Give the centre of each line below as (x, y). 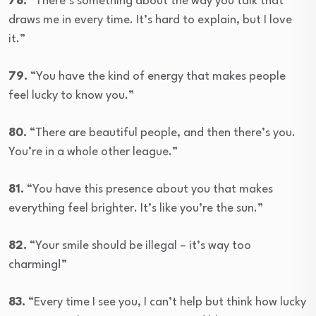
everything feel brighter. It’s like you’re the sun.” (136, 208)
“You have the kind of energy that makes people (157, 76)
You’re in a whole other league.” (93, 152)
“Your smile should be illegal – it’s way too (139, 245)
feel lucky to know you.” (71, 95)
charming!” (38, 265)
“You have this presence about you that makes (148, 189)
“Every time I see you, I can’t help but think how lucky (166, 302)
